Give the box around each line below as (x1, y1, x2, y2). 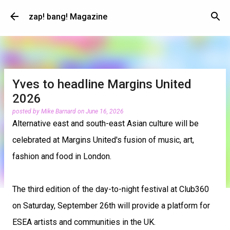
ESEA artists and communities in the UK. (12, 217, 156, 227)
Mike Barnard (41, 108, 76, 115)
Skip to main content (79, 8, 151, 17)
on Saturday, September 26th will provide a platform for (12, 201, 210, 210)
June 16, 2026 (86, 108, 124, 115)
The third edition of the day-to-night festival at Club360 (12, 184, 209, 194)
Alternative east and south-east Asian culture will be (12, 119, 199, 128)
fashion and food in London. (12, 151, 111, 161)
